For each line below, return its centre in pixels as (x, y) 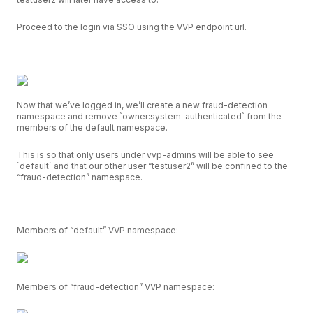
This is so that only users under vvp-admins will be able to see (145, 154)
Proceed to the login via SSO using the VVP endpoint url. (132, 27)
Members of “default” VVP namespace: (97, 231)
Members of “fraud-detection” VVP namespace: (116, 287)
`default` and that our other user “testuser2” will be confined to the (152, 166)
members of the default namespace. (93, 128)
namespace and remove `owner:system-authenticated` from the (149, 117)
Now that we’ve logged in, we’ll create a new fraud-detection (142, 105)
